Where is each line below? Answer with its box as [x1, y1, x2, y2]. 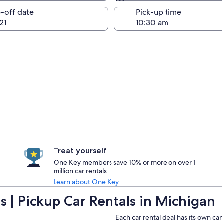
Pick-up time [136, 7, 181, 17]
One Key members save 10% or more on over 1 [54, 158, 196, 166]
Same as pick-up [136, 1, 195, 11]
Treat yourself [54, 146, 107, 155]
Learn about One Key [54, 177, 119, 186]
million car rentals [54, 166, 107, 175]
